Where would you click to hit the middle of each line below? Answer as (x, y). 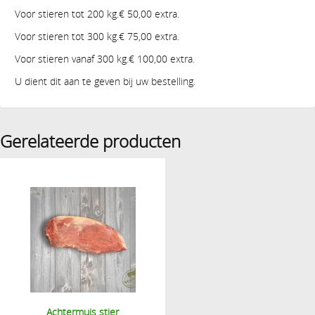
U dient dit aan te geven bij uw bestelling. (105, 82)
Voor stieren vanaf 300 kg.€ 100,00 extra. (105, 59)
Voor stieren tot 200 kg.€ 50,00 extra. (97, 14)
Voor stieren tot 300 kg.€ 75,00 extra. (97, 37)
